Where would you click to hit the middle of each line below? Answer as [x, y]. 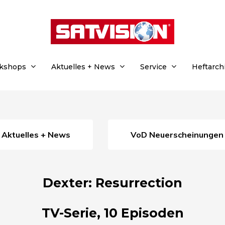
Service [153, 67]
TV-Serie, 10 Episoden [113, 213]
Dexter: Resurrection [113, 183]
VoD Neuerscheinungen [180, 134]
